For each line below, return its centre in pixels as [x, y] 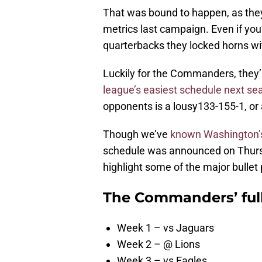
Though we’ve [137, 135]
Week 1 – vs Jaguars [166, 228]
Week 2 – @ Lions [158, 244]
